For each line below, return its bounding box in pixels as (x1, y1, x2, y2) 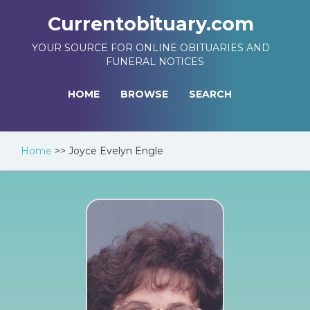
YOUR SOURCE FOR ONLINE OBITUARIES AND (32, 42, 270, 54)
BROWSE (120, 88, 168, 100)
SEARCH (189, 88, 232, 100)
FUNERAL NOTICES (106, 55, 204, 68)
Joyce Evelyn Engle (69, 145, 163, 157)
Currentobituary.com (48, 12, 254, 35)
